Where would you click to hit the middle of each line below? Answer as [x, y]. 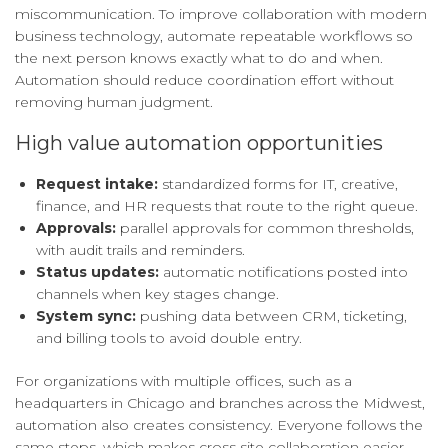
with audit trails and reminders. [140, 250]
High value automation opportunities [199, 143]
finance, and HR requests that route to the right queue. [227, 206]
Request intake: [97, 184]
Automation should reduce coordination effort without [204, 80]
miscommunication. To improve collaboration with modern [221, 14]
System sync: [86, 316]
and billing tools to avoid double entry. [169, 338]
